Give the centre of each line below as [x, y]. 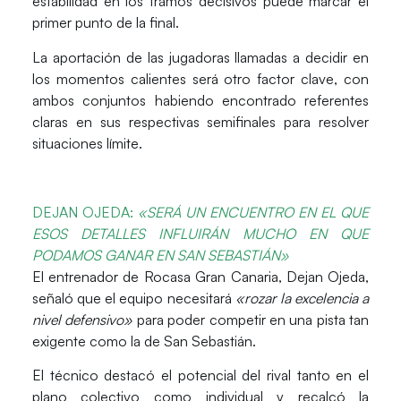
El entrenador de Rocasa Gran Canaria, [159, 276]
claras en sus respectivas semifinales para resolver [200, 121]
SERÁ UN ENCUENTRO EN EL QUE [258, 212]
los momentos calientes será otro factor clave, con [200, 78]
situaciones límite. [87, 143]
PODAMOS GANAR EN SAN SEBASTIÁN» [160, 255]
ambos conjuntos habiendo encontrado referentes [200, 100]
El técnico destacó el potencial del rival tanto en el [200, 375]
